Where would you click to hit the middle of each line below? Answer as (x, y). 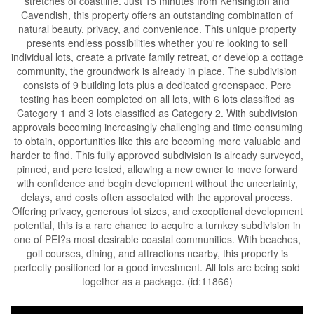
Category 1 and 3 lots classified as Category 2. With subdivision (157, 112)
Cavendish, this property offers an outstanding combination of (157, 14)
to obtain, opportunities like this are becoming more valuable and (157, 141)
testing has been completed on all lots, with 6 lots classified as (157, 98)
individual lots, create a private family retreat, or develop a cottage (157, 56)
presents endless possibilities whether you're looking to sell (157, 42)
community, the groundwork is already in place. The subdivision (157, 70)
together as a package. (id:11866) (157, 281)
